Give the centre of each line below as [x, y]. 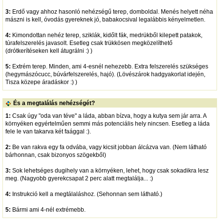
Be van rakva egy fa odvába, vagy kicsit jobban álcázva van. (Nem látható [109, 147]
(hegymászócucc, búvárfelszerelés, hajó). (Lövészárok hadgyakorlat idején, [105, 74]
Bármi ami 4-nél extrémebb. [48, 209]
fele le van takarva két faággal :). [48, 131]
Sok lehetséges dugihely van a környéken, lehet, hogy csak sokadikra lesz [109, 170]
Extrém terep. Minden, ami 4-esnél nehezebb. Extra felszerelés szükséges [109, 66]
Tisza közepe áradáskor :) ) [41, 82]
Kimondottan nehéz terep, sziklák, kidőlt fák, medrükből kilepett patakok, [106, 35]
